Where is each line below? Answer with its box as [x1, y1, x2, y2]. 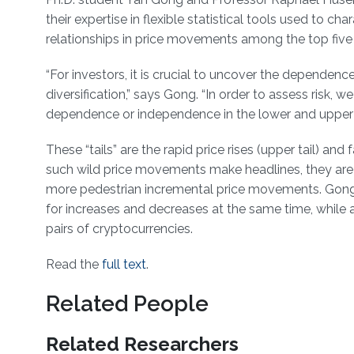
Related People [45, 291, 209, 318]
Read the [45, 257, 102, 273]
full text [101, 257, 146, 273]
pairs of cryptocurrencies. [45, 221, 193, 237]
